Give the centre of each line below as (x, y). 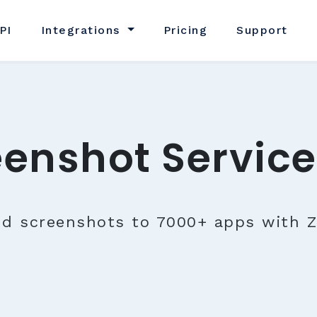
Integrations (83, 30)
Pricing (185, 30)
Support (262, 30)
